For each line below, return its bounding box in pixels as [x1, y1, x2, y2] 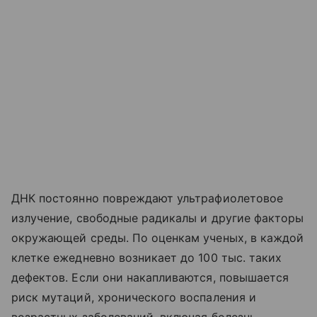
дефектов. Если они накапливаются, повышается [11, 270, 289, 284]
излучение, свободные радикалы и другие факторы [11, 210, 304, 225]
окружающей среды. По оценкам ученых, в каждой [11, 230, 304, 245]
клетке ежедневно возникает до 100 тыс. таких [11, 250, 282, 265]
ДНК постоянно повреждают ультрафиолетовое [11, 190, 283, 205]
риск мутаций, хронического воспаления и [11, 289, 256, 304]
